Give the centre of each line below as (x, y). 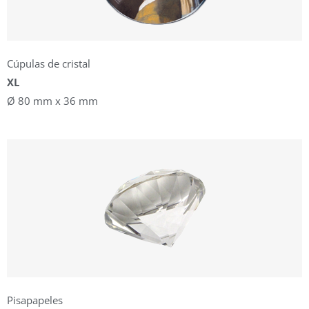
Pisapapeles (35, 300)
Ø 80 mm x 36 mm (52, 101)
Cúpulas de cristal (49, 64)
